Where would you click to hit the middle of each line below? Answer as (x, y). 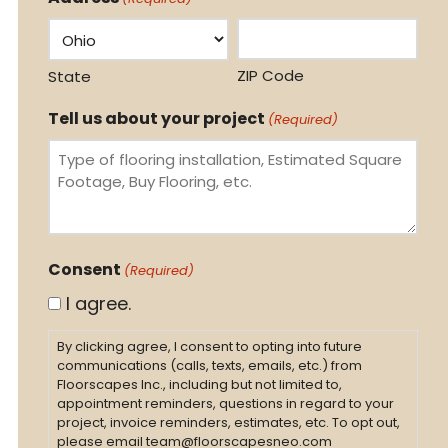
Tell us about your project (156, 118)
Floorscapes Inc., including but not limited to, (199, 385)
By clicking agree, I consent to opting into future (209, 347)
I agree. (98, 303)
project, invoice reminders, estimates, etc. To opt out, (228, 423)
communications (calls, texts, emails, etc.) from (209, 366)
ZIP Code (270, 75)
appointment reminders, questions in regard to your (225, 404)
